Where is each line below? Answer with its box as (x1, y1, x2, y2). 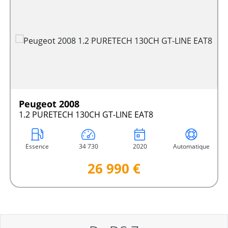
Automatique (173, 141, 210, 151)
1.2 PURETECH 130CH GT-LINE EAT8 (19, 108, 153, 120)
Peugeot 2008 (19, 97, 79, 110)
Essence (25, 141, 49, 151)
